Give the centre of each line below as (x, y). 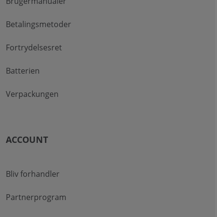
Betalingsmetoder (39, 24)
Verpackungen (32, 94)
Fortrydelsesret (34, 47)
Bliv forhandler (33, 174)
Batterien (23, 70)
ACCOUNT (27, 139)
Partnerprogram (36, 197)
